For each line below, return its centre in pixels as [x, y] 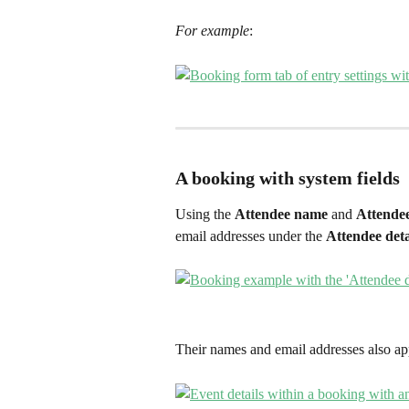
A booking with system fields [288, 178]
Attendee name [283, 214]
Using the [205, 214]
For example [212, 31]
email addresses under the [251, 236]
